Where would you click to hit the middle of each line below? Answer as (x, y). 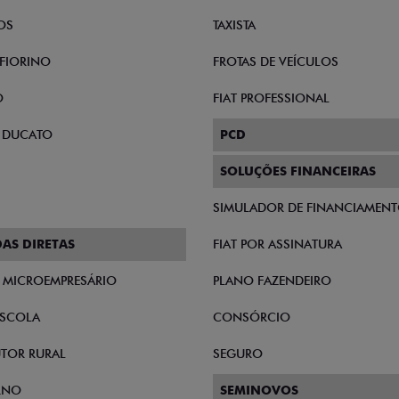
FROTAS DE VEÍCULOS (276, 61)
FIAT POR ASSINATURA (277, 244)
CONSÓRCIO (252, 317)
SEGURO (238, 354)
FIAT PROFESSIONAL (271, 98)
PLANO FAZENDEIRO (272, 281)
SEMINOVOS (259, 390)
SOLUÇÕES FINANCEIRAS (298, 171)
